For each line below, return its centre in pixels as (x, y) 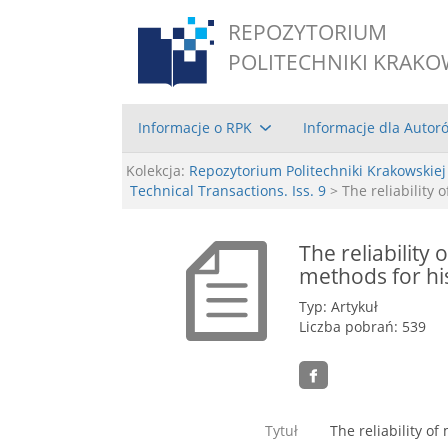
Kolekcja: (155, 170)
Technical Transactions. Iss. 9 (228, 190)
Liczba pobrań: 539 (363, 326)
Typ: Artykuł (339, 306)
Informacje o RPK (195, 127)
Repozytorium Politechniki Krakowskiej (317, 170)
